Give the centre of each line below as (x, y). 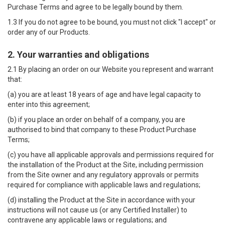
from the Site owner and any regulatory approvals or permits (103, 175)
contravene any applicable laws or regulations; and (87, 220)
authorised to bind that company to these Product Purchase (102, 130)
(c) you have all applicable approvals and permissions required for (111, 155)
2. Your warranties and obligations (78, 54)
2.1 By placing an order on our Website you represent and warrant (110, 69)
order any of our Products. (49, 32)
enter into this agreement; (49, 104)
